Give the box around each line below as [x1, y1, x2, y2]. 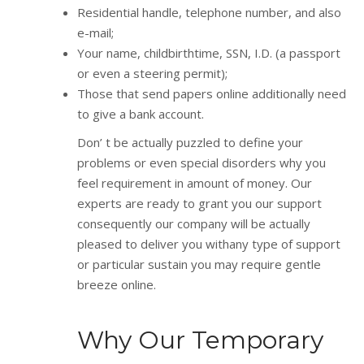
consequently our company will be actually [77, 214, 310, 232]
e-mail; [77, 24, 114, 41]
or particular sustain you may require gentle [77, 255, 321, 272]
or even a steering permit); [77, 64, 227, 81]
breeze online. [77, 275, 156, 292]
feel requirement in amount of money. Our [77, 174, 312, 191]
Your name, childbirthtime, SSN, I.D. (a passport [77, 44, 340, 61]
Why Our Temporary [77, 324, 323, 355]
